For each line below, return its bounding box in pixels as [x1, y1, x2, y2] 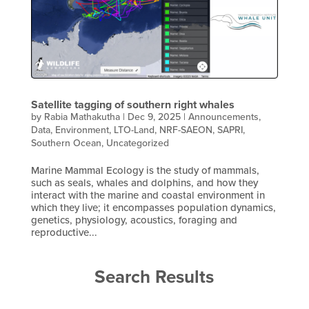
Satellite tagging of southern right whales [30, 96, 235, 112]
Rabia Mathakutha [43, 109, 120, 124]
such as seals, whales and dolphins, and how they [30, 175, 258, 190]
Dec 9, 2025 [127, 109, 181, 124]
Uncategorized [106, 135, 169, 150]
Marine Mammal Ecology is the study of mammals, [30, 162, 259, 178]
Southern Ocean [30, 135, 101, 150]
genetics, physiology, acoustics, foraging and [30, 212, 237, 228]
